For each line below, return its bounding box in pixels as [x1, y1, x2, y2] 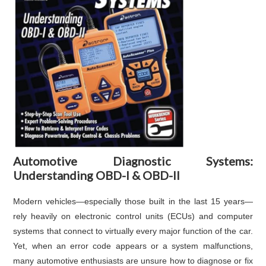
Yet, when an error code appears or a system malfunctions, [13, 241, 253, 251]
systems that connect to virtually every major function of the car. [13, 226, 253, 236]
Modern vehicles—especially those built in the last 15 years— [13, 197, 253, 207]
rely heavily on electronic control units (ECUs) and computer [13, 211, 253, 221]
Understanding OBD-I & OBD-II [13, 168, 180, 183]
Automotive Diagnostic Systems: [13, 154, 253, 169]
